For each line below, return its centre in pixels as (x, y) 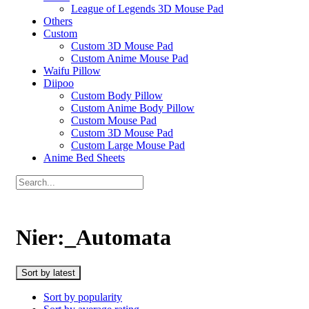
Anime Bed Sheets (84, 158)
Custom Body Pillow (117, 96)
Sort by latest (48, 272)
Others (58, 21)
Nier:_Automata (93, 238)
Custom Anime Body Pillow (133, 108)
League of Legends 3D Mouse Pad (147, 9)
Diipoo (59, 83)
